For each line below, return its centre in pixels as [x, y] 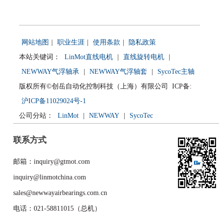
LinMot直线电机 [88, 57]
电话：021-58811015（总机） [57, 208]
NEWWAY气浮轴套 [118, 71]
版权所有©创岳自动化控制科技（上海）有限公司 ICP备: [105, 86]
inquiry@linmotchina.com [50, 177]
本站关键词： [40, 57]
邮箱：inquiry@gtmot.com [52, 161]
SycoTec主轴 [176, 71]
